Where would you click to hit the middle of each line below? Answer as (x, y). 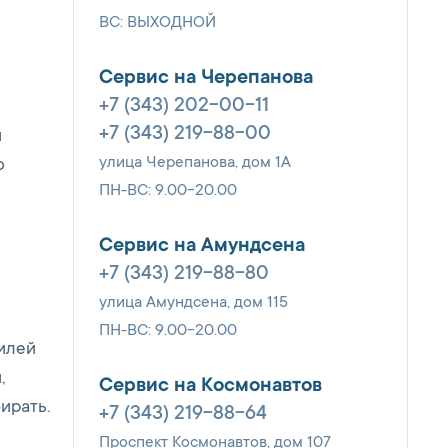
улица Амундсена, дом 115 (193, 302)
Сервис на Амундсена (202, 246)
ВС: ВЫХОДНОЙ (157, 22)
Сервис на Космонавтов (210, 386)
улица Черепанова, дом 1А (195, 162)
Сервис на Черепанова (206, 78)
